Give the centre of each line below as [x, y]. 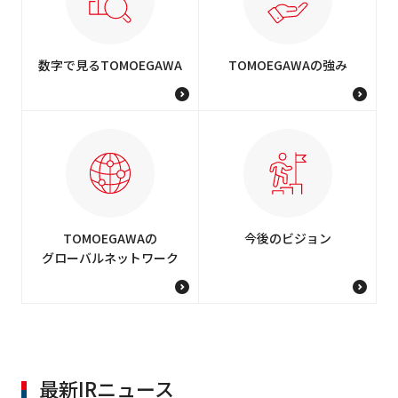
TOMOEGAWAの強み [287, 64]
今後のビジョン [287, 238]
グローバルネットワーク [110, 257]
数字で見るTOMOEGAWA [110, 64]
